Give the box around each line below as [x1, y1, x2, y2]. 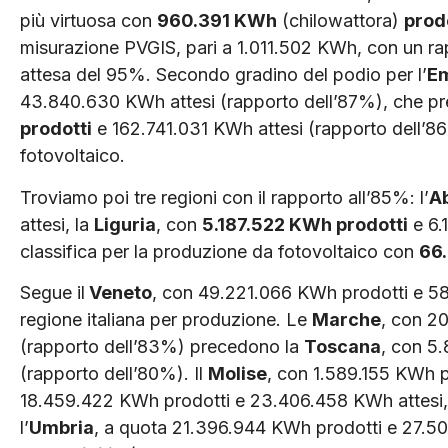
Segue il [20, 282, 85, 304]
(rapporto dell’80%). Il [20, 363, 208, 385]
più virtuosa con [20, 10, 157, 32]
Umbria [29, 417, 94, 439]
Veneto [85, 282, 152, 304]
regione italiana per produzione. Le [20, 309, 312, 331]
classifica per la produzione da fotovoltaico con [20, 240, 419, 262]
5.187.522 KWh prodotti [202, 213, 408, 235]
